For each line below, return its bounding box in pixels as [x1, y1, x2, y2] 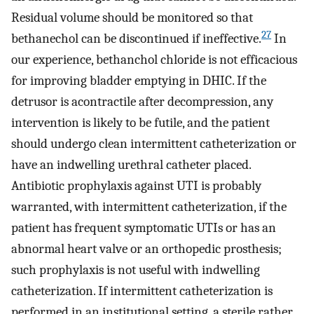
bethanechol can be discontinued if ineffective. [11, 30, 261, 46]
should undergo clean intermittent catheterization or [11, 135, 296, 151]
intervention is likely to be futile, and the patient [11, 114, 270, 130]
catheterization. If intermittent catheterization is [11, 282, 273, 299]
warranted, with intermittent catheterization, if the [11, 198, 287, 214]
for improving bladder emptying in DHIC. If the [11, 72, 266, 88]
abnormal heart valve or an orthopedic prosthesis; [11, 240, 282, 257]
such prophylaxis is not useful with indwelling [11, 261, 260, 278]
